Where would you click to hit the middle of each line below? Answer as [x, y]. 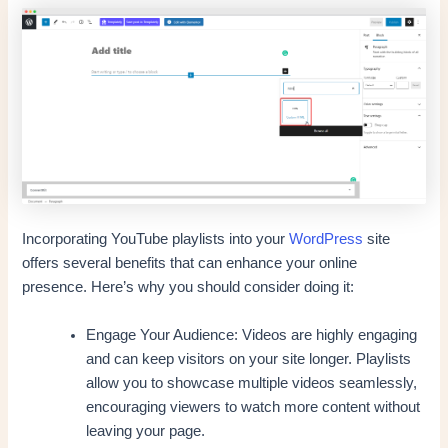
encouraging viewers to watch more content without [253, 406]
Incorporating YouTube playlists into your [156, 239]
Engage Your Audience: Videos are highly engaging [252, 334]
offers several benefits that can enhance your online [190, 263]
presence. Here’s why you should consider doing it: [188, 287]
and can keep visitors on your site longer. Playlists [249, 358]
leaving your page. [146, 430]
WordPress [326, 239]
